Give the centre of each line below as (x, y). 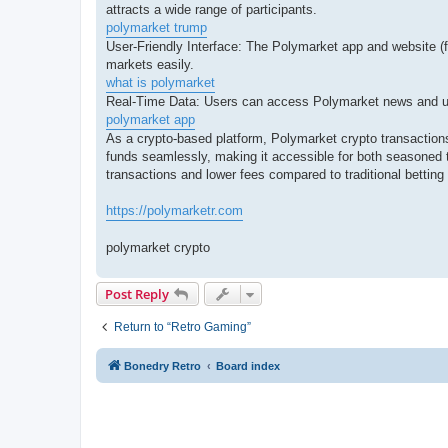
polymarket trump (156, 27)
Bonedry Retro (162, 365)
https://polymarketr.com (174, 210)
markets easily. (150, 64)
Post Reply (137, 293)
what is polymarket (160, 82)
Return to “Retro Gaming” (182, 326)
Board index (248, 365)
